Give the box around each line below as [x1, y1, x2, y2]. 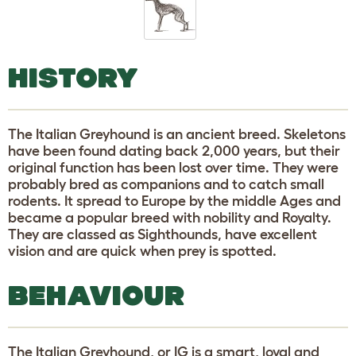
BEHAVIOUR [8, 279, 184, 311]
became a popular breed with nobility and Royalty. [8, 209, 331, 226]
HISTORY [8, 61, 138, 93]
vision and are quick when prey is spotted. [8, 242, 277, 259]
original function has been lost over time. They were [8, 159, 339, 176]
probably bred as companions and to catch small [8, 176, 324, 192]
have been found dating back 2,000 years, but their [8, 142, 340, 159]
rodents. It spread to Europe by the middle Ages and [8, 192, 341, 209]
